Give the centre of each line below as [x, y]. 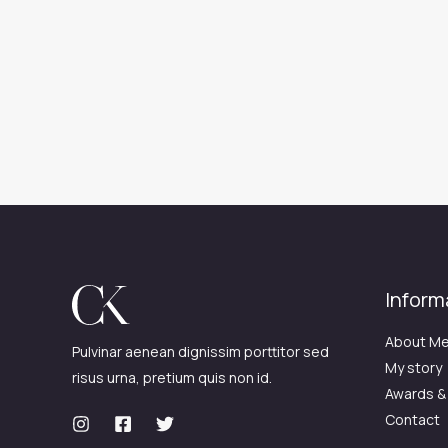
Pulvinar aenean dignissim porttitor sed [200, 351]
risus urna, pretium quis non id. [172, 377]
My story [413, 367]
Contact [412, 419]
